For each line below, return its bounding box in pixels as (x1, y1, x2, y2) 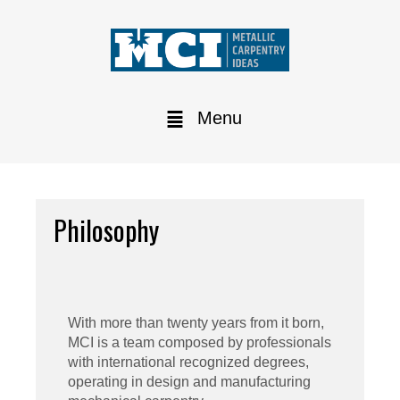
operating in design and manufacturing (68, 373, 311, 389)
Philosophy (54, 209, 159, 250)
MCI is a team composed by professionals (68, 334, 331, 350)
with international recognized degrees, (68, 354, 309, 370)
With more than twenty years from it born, (68, 314, 324, 330)
